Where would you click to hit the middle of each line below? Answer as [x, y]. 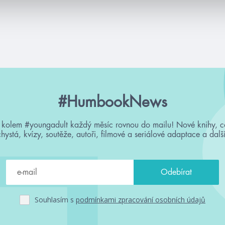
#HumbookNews [113, 102]
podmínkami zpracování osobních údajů [141, 200]
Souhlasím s [55, 200]
